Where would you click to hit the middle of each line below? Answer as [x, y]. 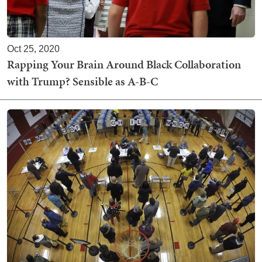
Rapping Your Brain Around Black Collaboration [124, 65]
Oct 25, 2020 [33, 49]
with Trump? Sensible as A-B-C [82, 82]
